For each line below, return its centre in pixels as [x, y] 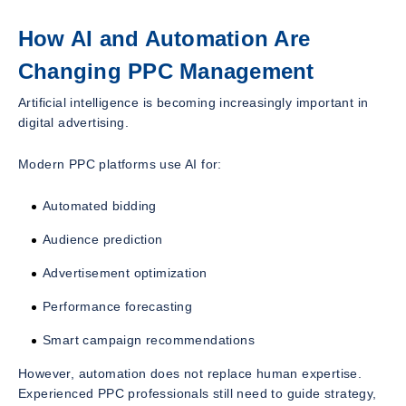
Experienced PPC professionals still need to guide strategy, [198, 393]
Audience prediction [103, 239]
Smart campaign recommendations [149, 339]
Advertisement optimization [125, 272]
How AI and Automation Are [164, 38]
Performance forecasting [118, 306]
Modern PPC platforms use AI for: [120, 164]
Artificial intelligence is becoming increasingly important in [193, 102]
